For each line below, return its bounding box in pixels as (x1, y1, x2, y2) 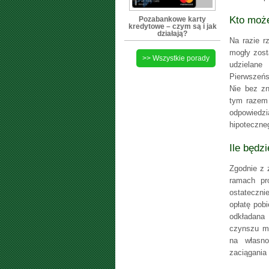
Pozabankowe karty (139, 14, 206, 23)
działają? (157, 29, 187, 38)
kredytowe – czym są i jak (128, 22, 217, 31)
